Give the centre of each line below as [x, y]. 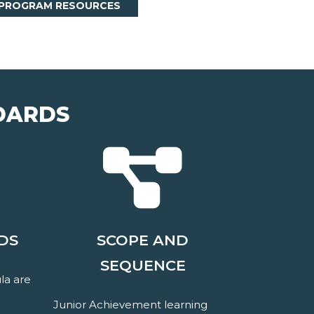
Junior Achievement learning [130, 305]
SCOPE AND [143, 240]
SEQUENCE [143, 266]
